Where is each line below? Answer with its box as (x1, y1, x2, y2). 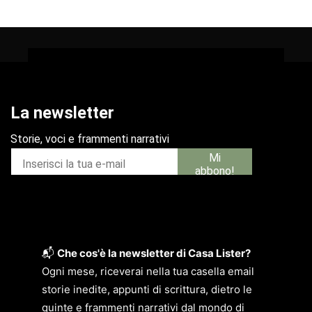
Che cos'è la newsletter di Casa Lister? (57, 247, 251, 260)
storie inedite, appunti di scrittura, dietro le (42, 283, 252, 297)
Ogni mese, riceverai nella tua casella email (42, 265, 254, 279)
